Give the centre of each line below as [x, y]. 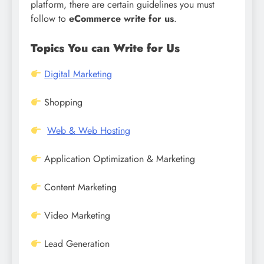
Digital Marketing [78, 74]
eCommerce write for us [121, 18]
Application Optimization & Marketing [118, 159]
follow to [50, 18]
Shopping [62, 103]
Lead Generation [76, 244]
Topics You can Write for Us [105, 48]
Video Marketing [76, 216]
